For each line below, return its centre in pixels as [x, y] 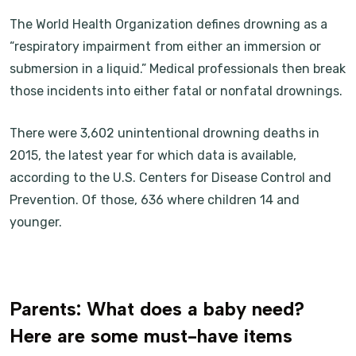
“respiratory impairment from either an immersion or [165, 46]
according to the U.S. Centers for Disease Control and [170, 178]
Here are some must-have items [151, 336]
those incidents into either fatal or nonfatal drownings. [176, 91]
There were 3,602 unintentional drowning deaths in [164, 133]
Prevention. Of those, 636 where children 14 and [155, 200]
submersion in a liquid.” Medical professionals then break [178, 69]
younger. [36, 222]
